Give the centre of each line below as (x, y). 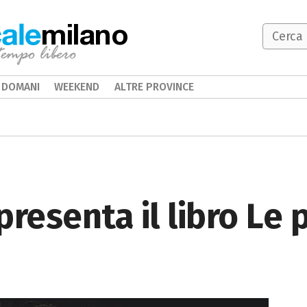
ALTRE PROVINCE (154, 87)
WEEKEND (77, 87)
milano (85, 34)
